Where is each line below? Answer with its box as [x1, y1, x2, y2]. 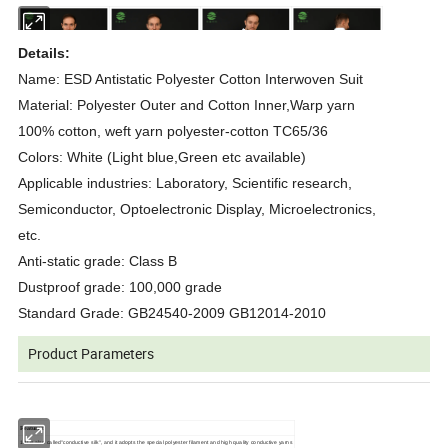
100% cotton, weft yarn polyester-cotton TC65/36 [18, 122, 329, 139]
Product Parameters [28, 343, 155, 363]
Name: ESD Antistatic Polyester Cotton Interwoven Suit [18, 70, 364, 87]
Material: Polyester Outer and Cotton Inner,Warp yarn [18, 96, 356, 113]
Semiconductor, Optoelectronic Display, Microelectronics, [18, 200, 377, 217]
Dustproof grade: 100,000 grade [18, 278, 223, 295]
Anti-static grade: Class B [18, 252, 178, 269]
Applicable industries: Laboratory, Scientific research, [18, 174, 353, 191]
